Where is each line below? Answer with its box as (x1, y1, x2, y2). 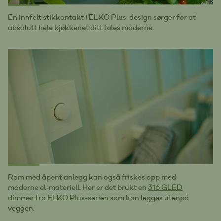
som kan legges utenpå (109, 193, 189, 203)
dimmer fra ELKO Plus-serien (8, 193, 109, 203)
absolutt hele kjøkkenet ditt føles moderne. (8, 23, 154, 33)
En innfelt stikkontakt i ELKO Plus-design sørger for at (8, 13, 196, 22)
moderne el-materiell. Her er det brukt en (8, 183, 148, 192)
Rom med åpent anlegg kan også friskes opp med (8, 173, 176, 182)
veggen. (8, 204, 35, 213)
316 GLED (148, 183, 183, 192)
